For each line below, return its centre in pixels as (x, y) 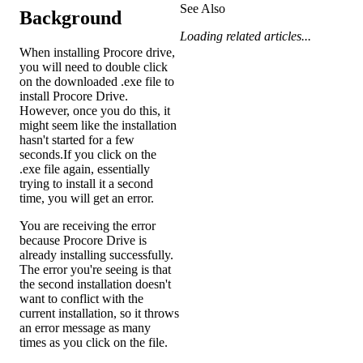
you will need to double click (94, 66)
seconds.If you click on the (88, 154)
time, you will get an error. (87, 198)
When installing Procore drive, (97, 52)
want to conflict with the (81, 298)
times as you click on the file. (94, 342)
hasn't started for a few (77, 139)
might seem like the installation (98, 125)
